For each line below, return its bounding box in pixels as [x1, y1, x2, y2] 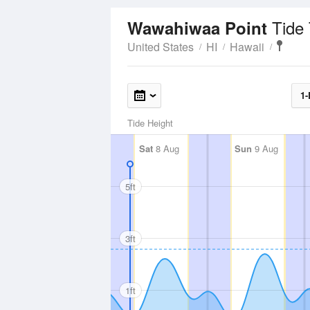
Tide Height [127, 116, 173, 129]
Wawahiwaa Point [127, 16, 272, 39]
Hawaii [230, 39, 264, 55]
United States [127, 39, 194, 55]
